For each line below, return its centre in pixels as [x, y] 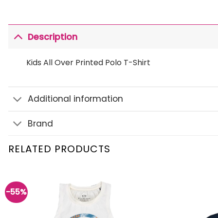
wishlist [142, 201]
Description [53, 37]
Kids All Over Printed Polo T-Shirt [88, 63]
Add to [142, 194]
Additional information [76, 99]
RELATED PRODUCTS [59, 149]
